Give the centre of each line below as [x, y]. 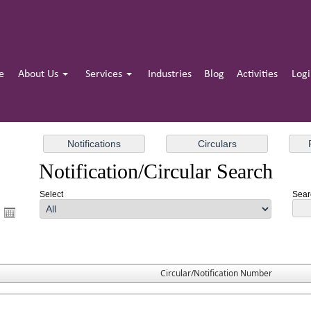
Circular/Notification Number [217, 274]
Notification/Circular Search [155, 171]
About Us [40, 74]
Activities [257, 74]
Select [51, 195]
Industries [170, 74]
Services [105, 74]
